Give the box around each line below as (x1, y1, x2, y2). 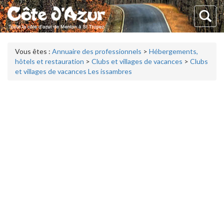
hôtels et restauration (15, 57, 84, 65)
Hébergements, (149, 47, 198, 55)
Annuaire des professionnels (52, 47, 141, 55)
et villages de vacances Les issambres (15, 67, 132, 75)
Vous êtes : (15, 47, 52, 55)
